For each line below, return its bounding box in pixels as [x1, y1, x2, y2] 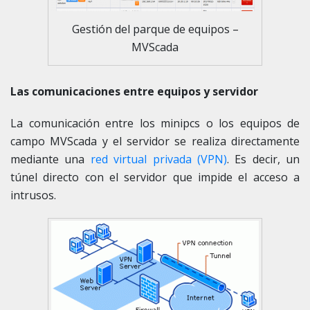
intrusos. [10, 187, 56, 203]
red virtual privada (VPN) [90, 151, 227, 167]
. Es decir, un [226, 151, 300, 167]
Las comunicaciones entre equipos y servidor [10, 83, 258, 99]
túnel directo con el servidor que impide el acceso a [10, 169, 300, 185]
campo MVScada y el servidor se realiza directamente [10, 133, 300, 149]
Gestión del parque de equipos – [71, 21, 239, 37]
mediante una [10, 151, 91, 167]
